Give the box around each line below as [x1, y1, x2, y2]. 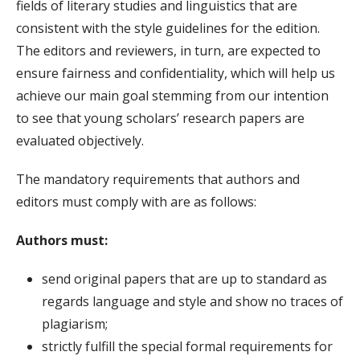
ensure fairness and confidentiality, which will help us [16, 63, 335, 82]
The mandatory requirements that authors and [16, 170, 300, 188]
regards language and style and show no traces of [42, 292, 343, 310]
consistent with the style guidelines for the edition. [16, 18, 320, 37]
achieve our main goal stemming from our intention [16, 86, 329, 104]
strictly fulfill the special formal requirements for [42, 337, 333, 355]
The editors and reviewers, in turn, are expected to [16, 41, 321, 59]
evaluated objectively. [16, 131, 144, 149]
